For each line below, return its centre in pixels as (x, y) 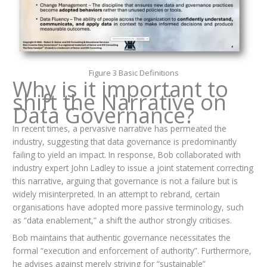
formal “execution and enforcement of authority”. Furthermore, (132, 251)
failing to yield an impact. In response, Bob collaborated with (126, 155)
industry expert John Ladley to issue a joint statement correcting (133, 168)
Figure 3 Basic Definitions (133, 72)
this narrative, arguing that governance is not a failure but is (125, 181)
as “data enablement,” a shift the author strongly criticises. (122, 221)
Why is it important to (120, 89)
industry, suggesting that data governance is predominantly (124, 142)
